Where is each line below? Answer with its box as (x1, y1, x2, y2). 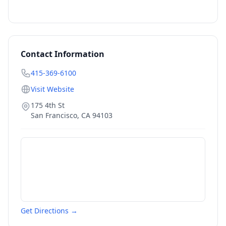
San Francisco (31, 110, 77, 120)
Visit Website (31, 84, 74, 94)
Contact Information (21, 48, 104, 60)
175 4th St (31, 100, 65, 110)
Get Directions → (21, 206, 78, 215)
